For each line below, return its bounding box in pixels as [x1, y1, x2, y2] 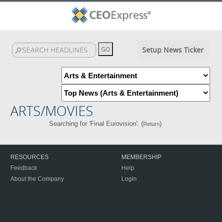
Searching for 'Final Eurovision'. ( [49, 120, 144, 127]
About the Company [10, 175, 64, 182]
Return [143, 121, 160, 127]
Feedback [10, 165, 37, 171]
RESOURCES [10, 154, 49, 161]
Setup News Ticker [142, 45, 204, 55]
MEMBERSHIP [121, 154, 162, 161]
